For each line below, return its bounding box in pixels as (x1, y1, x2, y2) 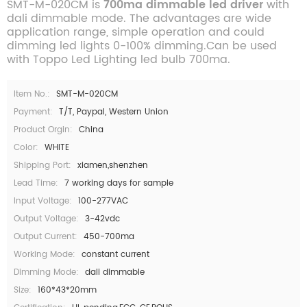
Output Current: (14, 230, 77, 243)
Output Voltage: (14, 212, 79, 225)
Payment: (14, 105, 53, 119)
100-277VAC (78, 194, 128, 208)
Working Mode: (14, 247, 75, 261)
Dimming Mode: (14, 265, 79, 279)
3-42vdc (85, 212, 120, 225)
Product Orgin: (14, 123, 73, 136)
